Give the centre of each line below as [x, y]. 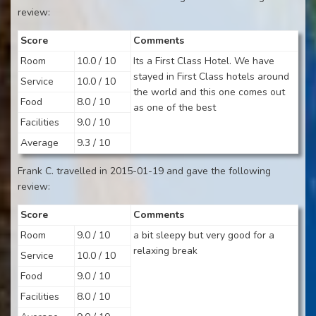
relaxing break [165, 251]
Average [39, 143]
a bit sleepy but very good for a [204, 235]
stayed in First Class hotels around [211, 77]
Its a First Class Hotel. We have [204, 61]
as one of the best [175, 108]
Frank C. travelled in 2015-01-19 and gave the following [144, 171]
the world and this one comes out [209, 92]
